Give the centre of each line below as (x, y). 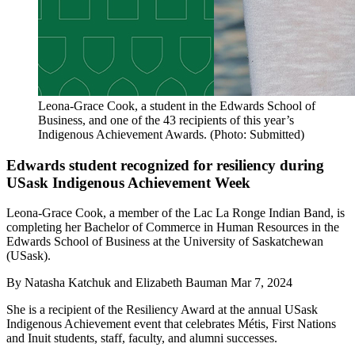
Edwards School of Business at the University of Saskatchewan (165, 242)
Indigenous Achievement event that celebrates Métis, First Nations (171, 324)
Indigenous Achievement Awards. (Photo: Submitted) (171, 134)
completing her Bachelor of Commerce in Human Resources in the (173, 227)
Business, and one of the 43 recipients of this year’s (166, 120)
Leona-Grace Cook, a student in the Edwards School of (177, 106)
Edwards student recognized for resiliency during (165, 165)
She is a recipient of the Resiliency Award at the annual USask (162, 310)
